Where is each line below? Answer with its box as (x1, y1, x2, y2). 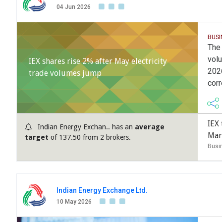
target (25, 133, 49, 142)
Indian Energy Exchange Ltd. (56, 186, 148, 195)
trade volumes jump (29, 68, 102, 78)
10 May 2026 (56, 198, 92, 206)
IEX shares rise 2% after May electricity (29, 56, 167, 66)
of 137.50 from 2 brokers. (49, 133, 131, 142)
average (135, 123, 165, 131)
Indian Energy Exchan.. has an (36, 123, 135, 131)
